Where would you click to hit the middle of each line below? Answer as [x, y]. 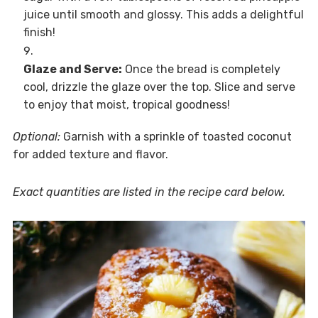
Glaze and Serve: [72, 70]
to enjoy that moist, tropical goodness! [126, 105]
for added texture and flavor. [90, 155]
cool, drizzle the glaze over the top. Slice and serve [159, 87]
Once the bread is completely [201, 70]
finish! [39, 33]
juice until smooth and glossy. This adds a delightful [163, 15]
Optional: [36, 137]
